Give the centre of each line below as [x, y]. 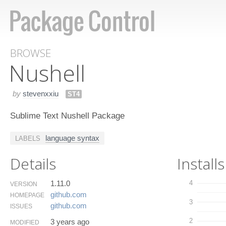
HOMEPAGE [27, 195]
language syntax [72, 138]
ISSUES [21, 206]
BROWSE [31, 53]
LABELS [28, 138]
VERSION [24, 184]
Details [33, 163]
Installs [201, 163]
